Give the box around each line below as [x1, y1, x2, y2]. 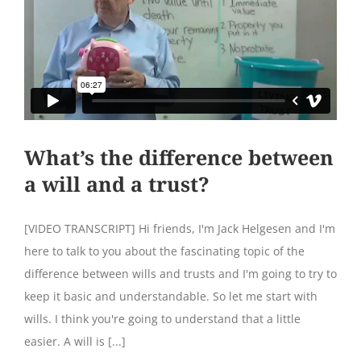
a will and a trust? [24, 170, 210, 197]
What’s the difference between [24, 143, 334, 171]
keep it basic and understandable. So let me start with [24, 288, 317, 304]
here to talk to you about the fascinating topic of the [24, 243, 305, 259]
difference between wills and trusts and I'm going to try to [24, 266, 337, 281]
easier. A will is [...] [24, 334, 126, 349]
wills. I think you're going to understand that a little [24, 311, 301, 326]
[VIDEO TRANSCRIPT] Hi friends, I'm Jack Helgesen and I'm [24, 221, 335, 236]
